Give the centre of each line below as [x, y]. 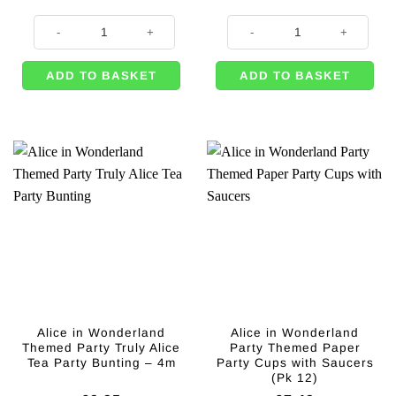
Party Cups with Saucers [295, 363]
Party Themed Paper [295, 348]
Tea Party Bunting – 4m [101, 363]
